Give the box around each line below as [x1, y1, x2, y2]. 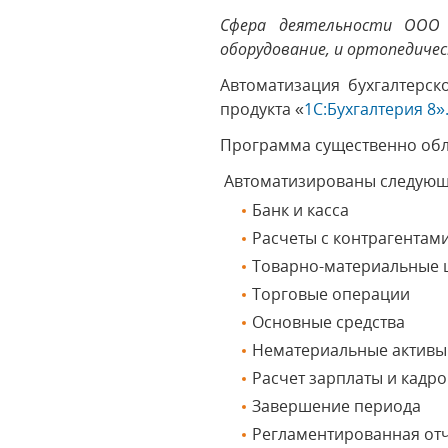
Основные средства [252, 311, 406, 333]
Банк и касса [252, 199, 350, 221]
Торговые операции [252, 283, 411, 305]
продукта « [220, 98, 305, 120]
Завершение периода [252, 395, 422, 417]
